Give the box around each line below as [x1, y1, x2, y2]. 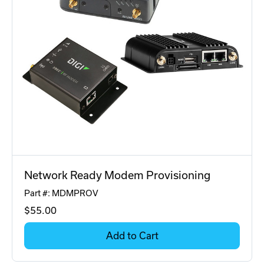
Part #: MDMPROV [24, 189, 98, 199]
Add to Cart [105, 230, 159, 242]
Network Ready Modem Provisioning [24, 169, 210, 182]
